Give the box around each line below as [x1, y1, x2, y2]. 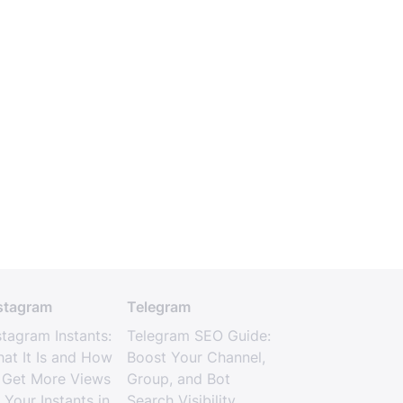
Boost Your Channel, [126, 347, 265, 366]
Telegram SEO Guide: [126, 326, 271, 345]
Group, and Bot [126, 369, 230, 388]
